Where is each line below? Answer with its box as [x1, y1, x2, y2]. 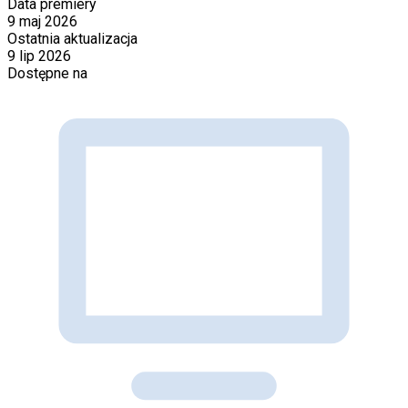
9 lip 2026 [7, 46, 71, 65]
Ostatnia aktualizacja [7, 29, 138, 47]
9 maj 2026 [7, 12, 77, 30]
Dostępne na [7, 64, 87, 82]
